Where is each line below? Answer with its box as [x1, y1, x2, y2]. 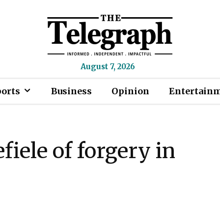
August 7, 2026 [80, 62, 135, 71]
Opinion [111, 85, 149, 97]
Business [51, 85, 92, 97]
